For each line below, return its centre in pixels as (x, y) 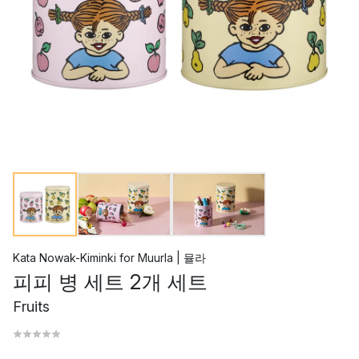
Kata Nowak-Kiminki (65, 258)
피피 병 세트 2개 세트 (110, 282)
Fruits (31, 307)
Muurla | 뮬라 (172, 258)
